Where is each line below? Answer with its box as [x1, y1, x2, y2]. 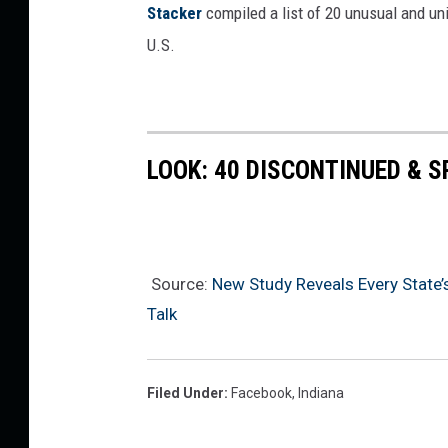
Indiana [298, 385, 344, 402]
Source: [147, 274, 212, 295]
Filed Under [147, 385, 224, 402]
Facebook [231, 385, 292, 402]
